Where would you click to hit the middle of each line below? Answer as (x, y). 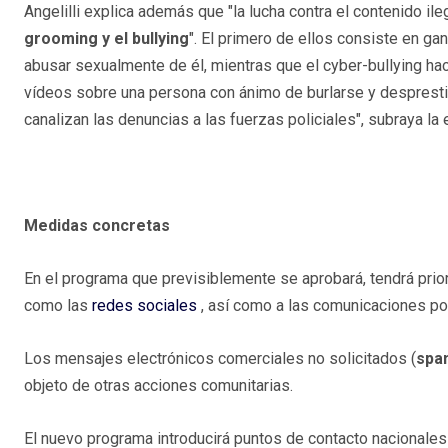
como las (58, 306)
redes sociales (144, 306)
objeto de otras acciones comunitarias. (158, 386)
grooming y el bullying (106, 39)
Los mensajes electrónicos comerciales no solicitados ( (220, 359)
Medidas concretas (97, 226)
